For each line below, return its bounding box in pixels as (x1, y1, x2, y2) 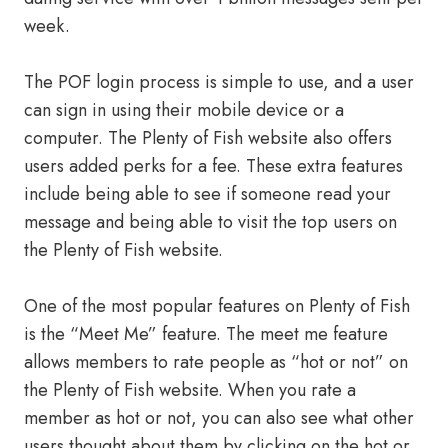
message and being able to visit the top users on (24, 209, 397, 235)
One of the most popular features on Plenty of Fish (24, 293, 410, 319)
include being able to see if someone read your (24, 181, 391, 207)
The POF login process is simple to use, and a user (24, 69, 414, 95)
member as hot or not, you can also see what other (24, 405, 414, 431)
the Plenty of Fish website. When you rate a (24, 377, 356, 403)
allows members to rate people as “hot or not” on (24, 349, 408, 375)
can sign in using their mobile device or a (24, 97, 344, 123)
